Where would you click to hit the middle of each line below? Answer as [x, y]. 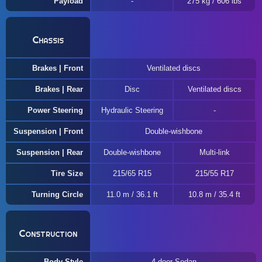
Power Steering [55, 110]
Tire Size [67, 173]
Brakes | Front [58, 68]
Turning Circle [57, 194]
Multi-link [214, 152]
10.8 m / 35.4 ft [214, 194]
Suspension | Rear [50, 152]
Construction [48, 233]
